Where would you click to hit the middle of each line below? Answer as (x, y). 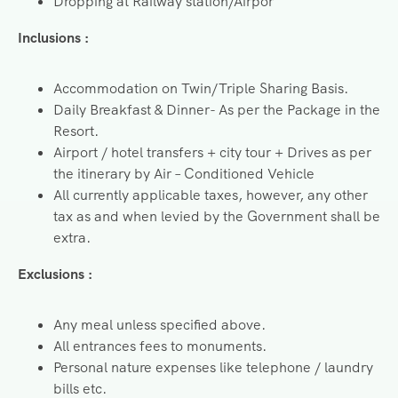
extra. (72, 238)
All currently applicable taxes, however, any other (211, 195)
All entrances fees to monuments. (160, 346)
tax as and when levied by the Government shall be (217, 217)
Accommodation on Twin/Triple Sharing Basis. (201, 89)
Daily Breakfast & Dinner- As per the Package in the (217, 110)
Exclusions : (55, 275)
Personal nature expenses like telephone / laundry (213, 368)
